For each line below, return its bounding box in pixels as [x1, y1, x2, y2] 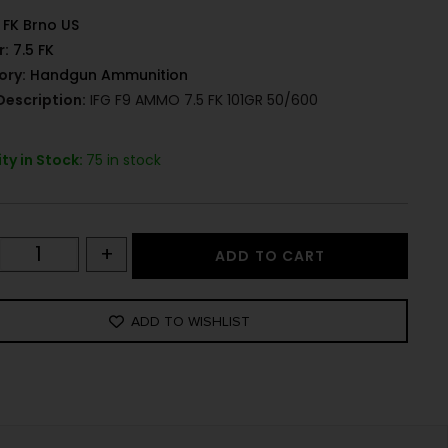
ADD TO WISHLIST [131, 312, 251, 330]
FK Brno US [3, 15, 80, 36]
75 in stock [86, 150, 162, 171]
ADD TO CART [215, 246, 326, 267]
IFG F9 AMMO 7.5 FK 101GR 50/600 [86, 90, 319, 111]
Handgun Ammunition [30, 65, 189, 86]
